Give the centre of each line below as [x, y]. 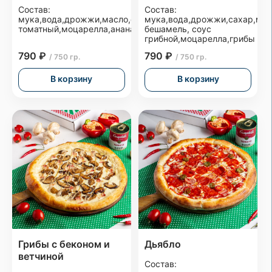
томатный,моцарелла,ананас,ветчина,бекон [110, 29]
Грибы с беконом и [64, 244]
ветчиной [41, 256]
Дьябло [163, 244]
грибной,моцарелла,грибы [200, 39]
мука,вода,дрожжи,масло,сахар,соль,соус [109, 19]
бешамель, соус [178, 29]
